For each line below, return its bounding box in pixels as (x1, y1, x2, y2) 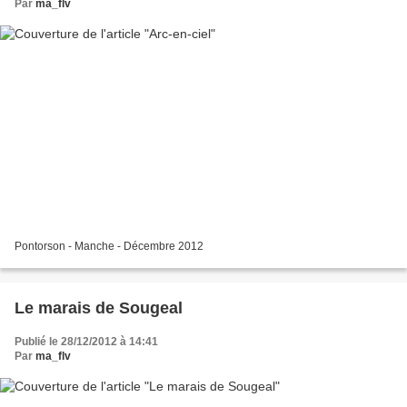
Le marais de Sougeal (15, 299, 183, 318)
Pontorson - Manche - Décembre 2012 (15, 240, 203, 253)
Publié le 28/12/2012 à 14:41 (15, 335, 158, 349)
